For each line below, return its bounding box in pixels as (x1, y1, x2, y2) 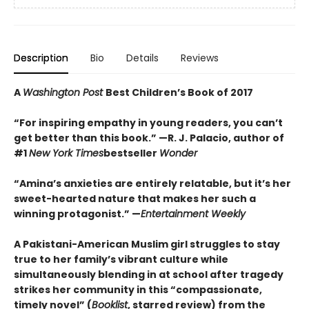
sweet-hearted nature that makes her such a (14, 192, 256, 206)
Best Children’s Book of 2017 (106, 86, 253, 99)
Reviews (181, 51, 219, 65)
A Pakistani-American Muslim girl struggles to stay (14, 237, 280, 251)
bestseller (103, 146, 159, 160)
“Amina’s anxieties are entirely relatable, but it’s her (14, 177, 291, 190)
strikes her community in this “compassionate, (14, 283, 262, 297)
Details (126, 51, 159, 65)
